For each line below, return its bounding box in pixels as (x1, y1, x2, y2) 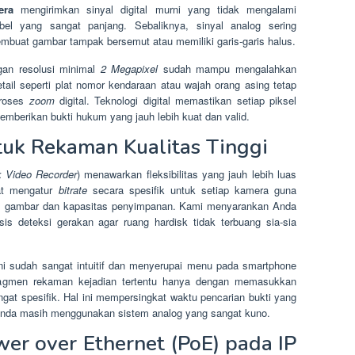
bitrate (58, 181, 87, 197)
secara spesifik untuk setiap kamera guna (86, 181, 297, 197)
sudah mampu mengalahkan (158, 60, 297, 76)
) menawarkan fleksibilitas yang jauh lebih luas (77, 166, 297, 181)
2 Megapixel (100, 60, 158, 76)
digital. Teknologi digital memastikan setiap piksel (54, 92, 296, 108)
